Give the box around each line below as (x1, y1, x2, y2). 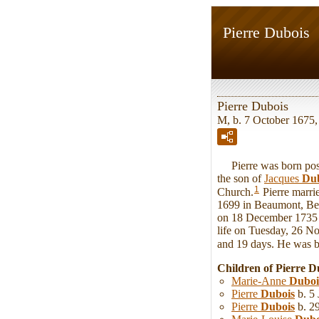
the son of (217, 172, 264, 184)
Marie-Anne (231, 274, 289, 287)
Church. (217, 185, 253, 198)
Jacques (264, 172, 302, 184)
